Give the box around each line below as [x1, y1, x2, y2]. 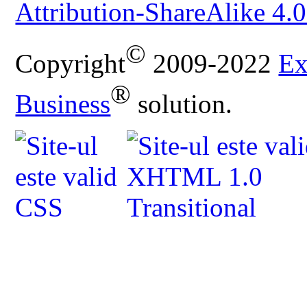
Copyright [15, 49, 126, 79]
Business [15, 89, 111, 119]
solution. [131, 89, 233, 119]
